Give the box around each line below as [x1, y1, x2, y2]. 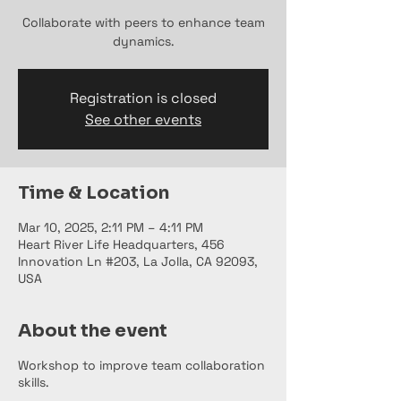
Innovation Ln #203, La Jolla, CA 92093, [18, 253, 258, 270]
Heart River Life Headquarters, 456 [18, 236, 225, 253]
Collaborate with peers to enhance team [21, 14, 265, 31]
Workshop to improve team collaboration [18, 357, 265, 374]
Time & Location [18, 182, 169, 205]
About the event [18, 320, 167, 343]
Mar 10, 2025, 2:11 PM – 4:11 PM [18, 219, 203, 236]
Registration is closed [70, 89, 217, 108]
